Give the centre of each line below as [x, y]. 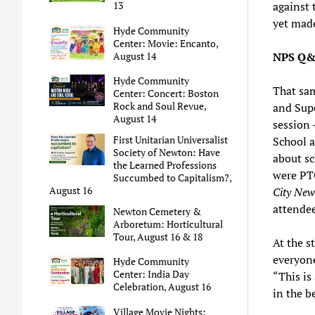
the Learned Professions [165, 165]
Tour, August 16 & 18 [158, 237]
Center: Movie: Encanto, [166, 43]
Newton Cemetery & [157, 212]
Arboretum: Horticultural [168, 224]
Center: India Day [152, 274]
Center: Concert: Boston [166, 94]
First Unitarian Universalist [171, 140]
